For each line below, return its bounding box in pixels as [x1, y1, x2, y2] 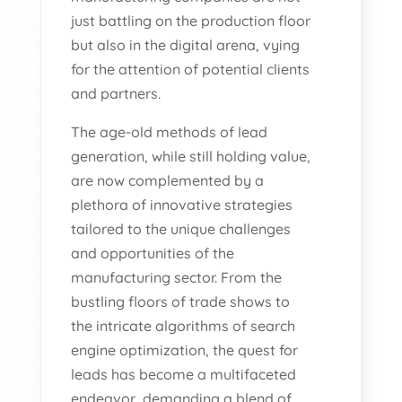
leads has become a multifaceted [71, 364, 297, 383]
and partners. [71, 83, 162, 102]
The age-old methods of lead [71, 122, 268, 141]
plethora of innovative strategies [71, 195, 293, 214]
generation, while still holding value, [71, 146, 311, 165]
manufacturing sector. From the [71, 267, 283, 286]
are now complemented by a [71, 170, 265, 189]
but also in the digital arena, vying [71, 35, 301, 54]
